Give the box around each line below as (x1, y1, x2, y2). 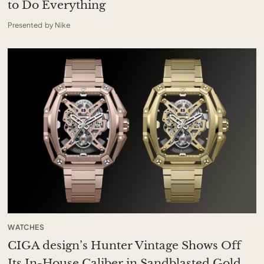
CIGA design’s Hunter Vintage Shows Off (8, 238, 242, 252)
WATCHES (8, 222, 45, 232)
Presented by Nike (8, 20, 70, 29)
